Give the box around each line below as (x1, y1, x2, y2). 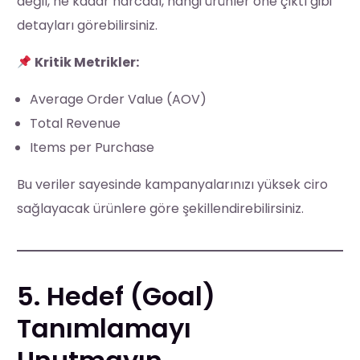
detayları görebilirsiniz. (17, 15, 158, 35)
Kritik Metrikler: (35, 52, 140, 72)
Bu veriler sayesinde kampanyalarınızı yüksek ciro (17, 174, 329, 194)
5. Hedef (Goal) (17, 277, 216, 314)
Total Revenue (30, 113, 121, 133)
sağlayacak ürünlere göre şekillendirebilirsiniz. (17, 198, 305, 218)
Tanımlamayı (17, 309, 192, 346)
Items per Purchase (30, 137, 155, 157)
